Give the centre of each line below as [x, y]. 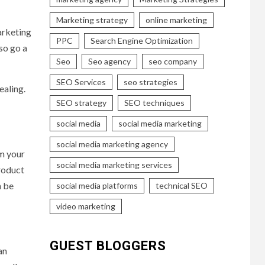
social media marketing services [114, 164]
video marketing [85, 206]
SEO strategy [81, 102]
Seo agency [109, 61]
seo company [172, 61]
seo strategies [150, 82]
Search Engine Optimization [141, 40]
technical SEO [181, 185]
